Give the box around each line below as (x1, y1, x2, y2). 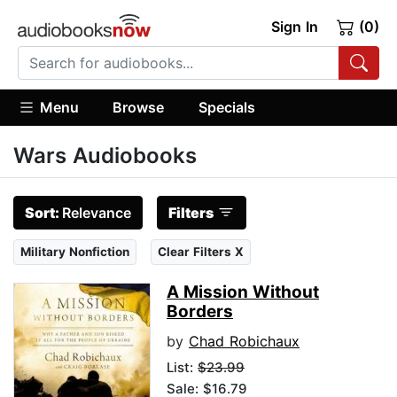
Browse (113, 97, 165, 116)
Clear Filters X (158, 245, 244, 260)
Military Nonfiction (20, 245, 129, 260)
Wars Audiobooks (13, 143, 197, 169)
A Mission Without (167, 282, 319, 303)
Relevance (62, 204, 131, 222)
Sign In (270, 18, 318, 35)
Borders (167, 301, 233, 323)
